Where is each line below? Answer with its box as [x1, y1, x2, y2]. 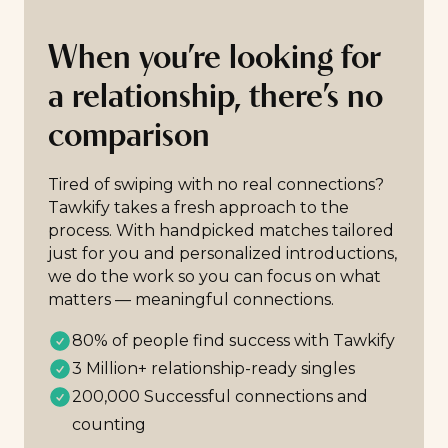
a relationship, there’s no [48, 81, 383, 116]
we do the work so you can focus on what [48, 267, 381, 286]
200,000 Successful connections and [72, 387, 368, 406]
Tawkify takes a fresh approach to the [48, 198, 349, 217]
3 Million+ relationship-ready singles [72, 359, 355, 378]
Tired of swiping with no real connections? [48, 175, 384, 194]
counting [72, 415, 146, 434]
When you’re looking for [48, 42, 381, 77]
